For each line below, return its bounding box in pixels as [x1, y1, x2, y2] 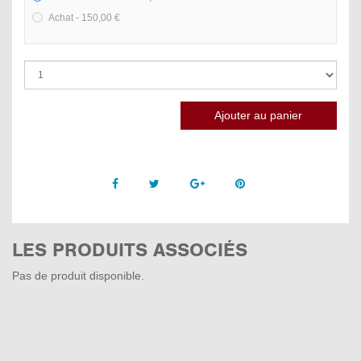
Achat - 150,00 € [48, 12, 120, 24]
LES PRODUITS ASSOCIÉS [12, 237, 247, 262]
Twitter [159, 176, 193, 190]
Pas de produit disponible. [12, 269, 144, 283]
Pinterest [244, 176, 289, 190]
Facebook [118, 176, 168, 190]
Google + [204, 176, 251, 190]
